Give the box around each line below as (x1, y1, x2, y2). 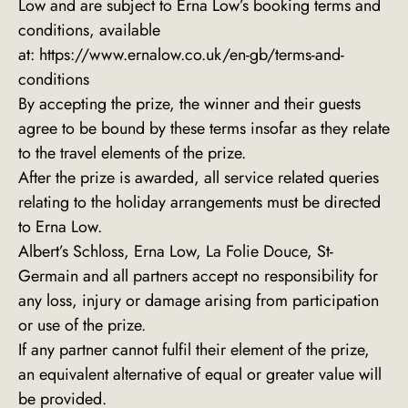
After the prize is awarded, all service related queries (18, 166, 379, 190)
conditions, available (18, 18, 160, 43)
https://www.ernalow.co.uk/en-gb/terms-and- (39, 43, 344, 67)
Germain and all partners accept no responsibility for (18, 264, 378, 289)
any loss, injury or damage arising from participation (18, 289, 379, 313)
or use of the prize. (18, 313, 146, 338)
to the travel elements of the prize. (18, 141, 246, 166)
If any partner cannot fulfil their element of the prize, (18, 338, 370, 362)
